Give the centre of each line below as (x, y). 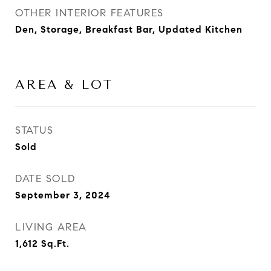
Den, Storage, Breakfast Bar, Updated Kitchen (129, 29)
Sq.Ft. (55, 243)
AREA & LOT (64, 85)
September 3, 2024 (63, 195)
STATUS (34, 130)
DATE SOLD (45, 179)
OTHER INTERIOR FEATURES (90, 13)
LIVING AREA (51, 227)
